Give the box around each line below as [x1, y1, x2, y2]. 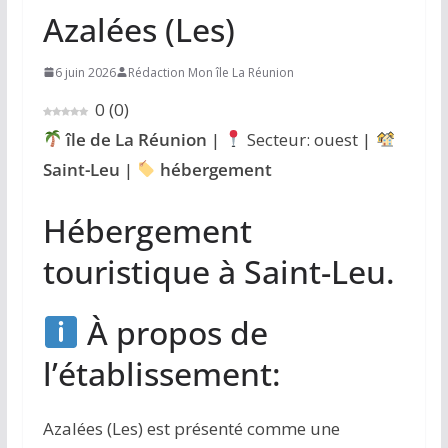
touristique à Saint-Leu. [42, 250, 395, 294]
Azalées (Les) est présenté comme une [42, 417, 340, 441]
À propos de [79, 311, 269, 355]
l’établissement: [42, 352, 281, 396]
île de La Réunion [66, 127, 208, 151]
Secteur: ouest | [243, 127, 376, 151]
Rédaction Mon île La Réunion [127, 63, 294, 81]
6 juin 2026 [54, 63, 116, 81]
